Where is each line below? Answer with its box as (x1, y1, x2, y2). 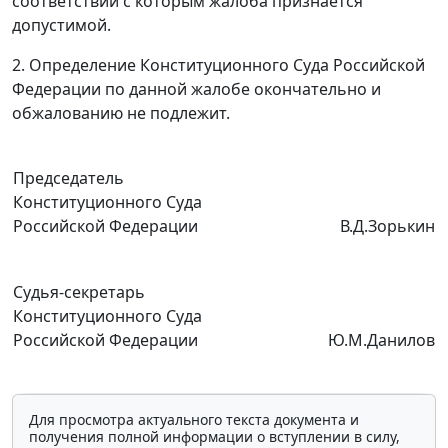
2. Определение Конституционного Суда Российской (12, 54, 425, 77)
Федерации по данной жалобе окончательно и (12, 78, 381, 101)
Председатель (13, 167, 124, 190)
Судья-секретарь (13, 281, 145, 304)
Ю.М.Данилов (328, 329, 435, 352)
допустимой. (12, 14, 111, 37)
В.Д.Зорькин (340, 215, 435, 238)
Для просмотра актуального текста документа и (29, 410, 359, 430)
